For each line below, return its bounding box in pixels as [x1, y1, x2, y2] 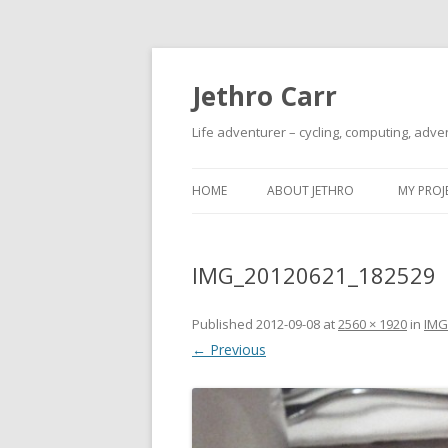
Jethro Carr [192, 78, 337, 114]
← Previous [192, 340, 266, 359]
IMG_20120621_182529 [192, 260, 436, 290]
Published [192, 315, 256, 333]
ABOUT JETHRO [267, 182, 354, 199]
